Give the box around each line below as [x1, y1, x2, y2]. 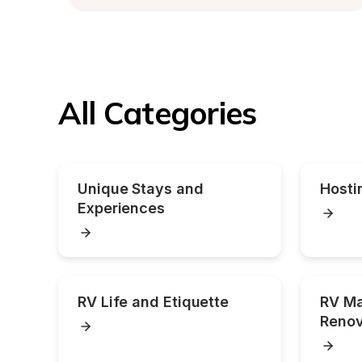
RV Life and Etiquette [78, 293, 229, 310]
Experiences [78, 200, 166, 217]
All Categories [58, 94, 257, 133]
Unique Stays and [78, 180, 204, 197]
